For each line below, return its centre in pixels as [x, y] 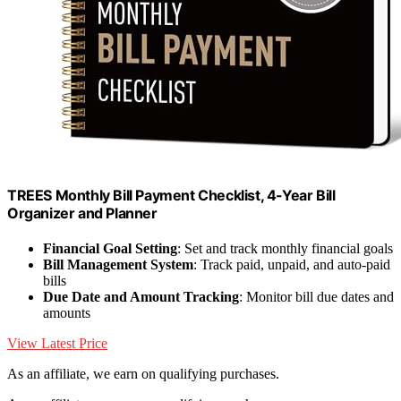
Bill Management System [118, 264]
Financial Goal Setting [110, 248]
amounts [67, 312]
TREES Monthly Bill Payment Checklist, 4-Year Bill [171, 195]
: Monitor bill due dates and [316, 296]
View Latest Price [57, 343]
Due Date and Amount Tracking [141, 296]
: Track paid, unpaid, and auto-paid [292, 264]
